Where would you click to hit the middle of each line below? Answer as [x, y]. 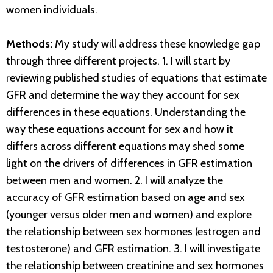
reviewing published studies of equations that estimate [136, 78]
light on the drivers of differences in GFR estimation [129, 164]
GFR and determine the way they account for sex [123, 95]
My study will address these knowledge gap [156, 44]
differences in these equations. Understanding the [126, 112]
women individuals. [52, 10]
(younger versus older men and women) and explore [129, 215]
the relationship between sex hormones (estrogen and [133, 232]
